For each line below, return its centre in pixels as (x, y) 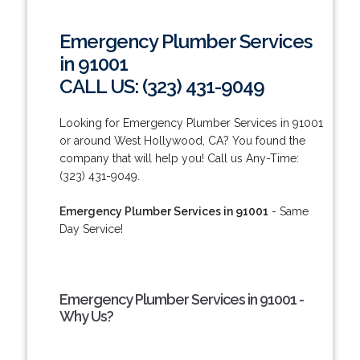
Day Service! (91, 229)
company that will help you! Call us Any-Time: (179, 158)
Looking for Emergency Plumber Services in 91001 (191, 123)
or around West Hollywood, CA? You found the (182, 140)
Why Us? (86, 316)
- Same (288, 211)
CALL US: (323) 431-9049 (162, 86)
